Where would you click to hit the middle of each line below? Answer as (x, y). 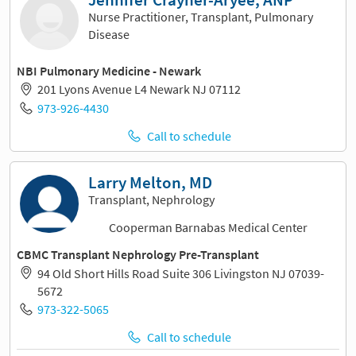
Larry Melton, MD (150, 182)
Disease (109, 34)
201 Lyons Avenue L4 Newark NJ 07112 (139, 89)
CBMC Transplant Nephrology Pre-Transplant (138, 255)
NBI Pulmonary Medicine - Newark (109, 70)
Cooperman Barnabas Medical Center (208, 228)
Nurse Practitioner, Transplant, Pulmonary (201, 16)
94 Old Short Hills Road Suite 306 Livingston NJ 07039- (180, 273)
